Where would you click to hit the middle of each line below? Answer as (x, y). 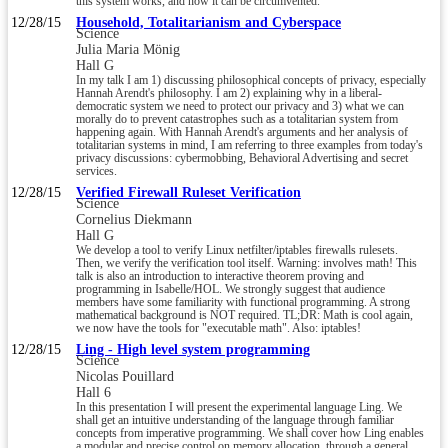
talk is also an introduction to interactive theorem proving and (220, 276)
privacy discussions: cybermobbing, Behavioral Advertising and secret (242, 158)
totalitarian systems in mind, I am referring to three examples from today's (249, 145)
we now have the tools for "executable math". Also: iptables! (218, 328)
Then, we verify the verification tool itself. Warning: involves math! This (246, 263)
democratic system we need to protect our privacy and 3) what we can (240, 106)
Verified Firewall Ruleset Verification (188, 192)
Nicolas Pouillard (125, 376)
